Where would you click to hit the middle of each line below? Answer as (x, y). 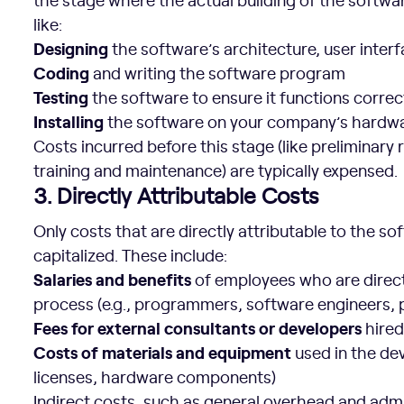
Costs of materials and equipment (163, 352)
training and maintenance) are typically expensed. (216, 170)
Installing (69, 121)
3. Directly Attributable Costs (177, 195)
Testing (61, 96)
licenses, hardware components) (155, 376)
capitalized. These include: (131, 255)
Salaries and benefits (113, 279)
